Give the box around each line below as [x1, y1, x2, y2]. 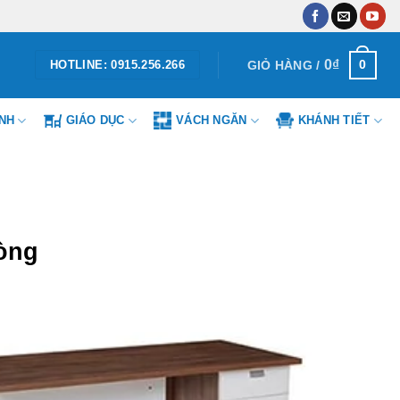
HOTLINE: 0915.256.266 [49, 58, 186, 72]
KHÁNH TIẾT [297, 113, 371, 127]
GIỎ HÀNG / [246, 57, 324, 72]
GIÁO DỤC [65, 113, 125, 127]
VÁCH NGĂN [176, 113, 247, 127]
